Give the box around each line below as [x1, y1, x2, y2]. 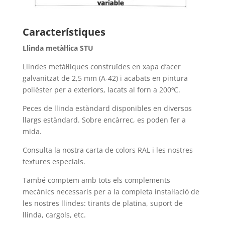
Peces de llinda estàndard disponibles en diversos [22, 103, 192, 113]
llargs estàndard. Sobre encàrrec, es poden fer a [22, 115, 186, 125]
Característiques [22, 25, 105, 39]
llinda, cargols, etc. [22, 209, 86, 219]
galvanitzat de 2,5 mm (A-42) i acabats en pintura [22, 73, 188, 83]
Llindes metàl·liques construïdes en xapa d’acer [22, 61, 181, 71]
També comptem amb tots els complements [22, 175, 170, 185]
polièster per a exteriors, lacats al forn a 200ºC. [22, 84, 180, 94]
